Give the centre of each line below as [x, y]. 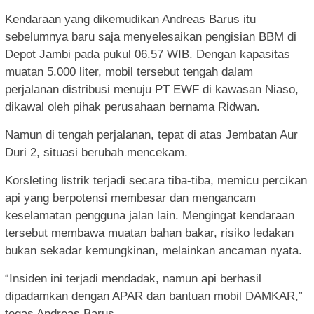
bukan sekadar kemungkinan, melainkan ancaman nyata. [153, 250]
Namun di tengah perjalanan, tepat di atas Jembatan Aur [151, 135]
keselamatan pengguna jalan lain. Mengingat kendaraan [150, 215]
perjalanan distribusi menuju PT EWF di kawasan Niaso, [152, 89]
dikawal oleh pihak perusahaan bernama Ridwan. [132, 107]
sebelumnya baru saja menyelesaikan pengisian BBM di [151, 36]
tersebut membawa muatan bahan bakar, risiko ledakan [149, 233]
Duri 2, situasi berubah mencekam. [96, 152]
